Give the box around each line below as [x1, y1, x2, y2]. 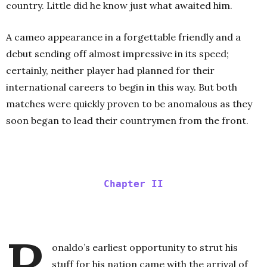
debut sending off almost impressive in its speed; [6, 47, 229, 60]
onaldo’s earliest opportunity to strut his [52, 241, 238, 253]
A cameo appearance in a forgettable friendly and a [6, 30, 241, 43]
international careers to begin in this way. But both [6, 80, 237, 93]
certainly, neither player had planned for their [6, 64, 215, 76]
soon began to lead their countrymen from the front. [6, 114, 249, 126]
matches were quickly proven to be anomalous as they [6, 97, 252, 110]
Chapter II [104, 178, 163, 190]
